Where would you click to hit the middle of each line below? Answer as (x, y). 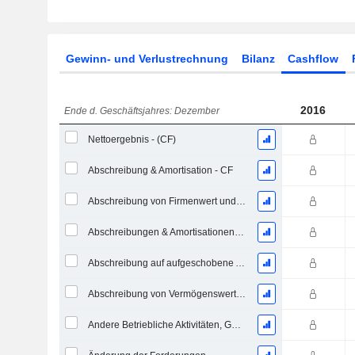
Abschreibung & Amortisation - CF (160, 170)
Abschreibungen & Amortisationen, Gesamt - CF (239, 232)
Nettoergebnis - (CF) (132, 139)
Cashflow (313, 59)
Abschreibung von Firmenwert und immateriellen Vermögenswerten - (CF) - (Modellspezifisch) (240, 201)
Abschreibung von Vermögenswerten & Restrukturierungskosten (240, 294)
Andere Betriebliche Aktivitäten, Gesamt (236, 325)
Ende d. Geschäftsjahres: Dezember (142, 111)
